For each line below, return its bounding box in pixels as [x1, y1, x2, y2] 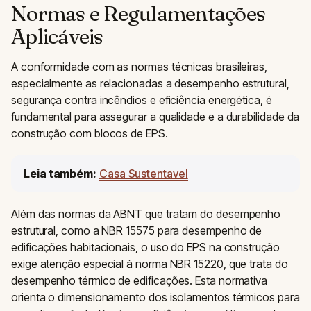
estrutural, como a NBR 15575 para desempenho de [11, 223, 262, 237]
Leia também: [24, 166, 97, 180]
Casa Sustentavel [99, 166, 188, 180]
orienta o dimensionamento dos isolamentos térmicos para [11, 289, 300, 304]
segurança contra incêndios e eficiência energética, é [11, 92, 272, 107]
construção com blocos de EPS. [11, 126, 168, 140]
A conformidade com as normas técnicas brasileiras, [11, 59, 268, 74]
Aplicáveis [11, 23, 103, 49]
